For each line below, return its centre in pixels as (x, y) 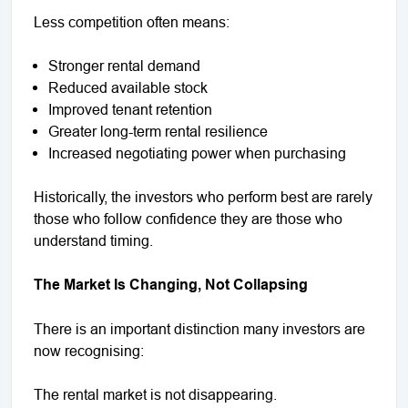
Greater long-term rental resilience (158, 131)
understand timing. (93, 240)
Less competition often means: (132, 21)
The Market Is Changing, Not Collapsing (171, 284)
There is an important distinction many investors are (199, 328)
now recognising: (89, 350)
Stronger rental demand (124, 65)
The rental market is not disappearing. (157, 394)
